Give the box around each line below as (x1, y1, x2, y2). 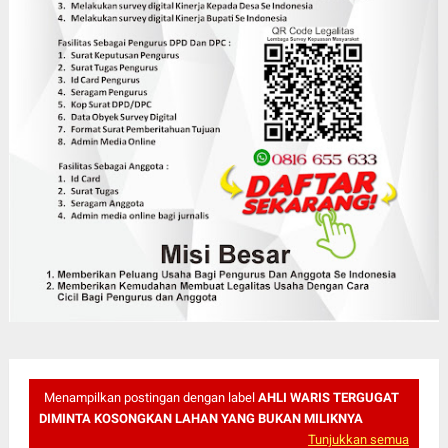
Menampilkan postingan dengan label (43, 389, 258, 405)
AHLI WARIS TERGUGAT (257, 389, 399, 405)
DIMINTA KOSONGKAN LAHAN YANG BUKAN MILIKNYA (38, 410, 363, 426)
